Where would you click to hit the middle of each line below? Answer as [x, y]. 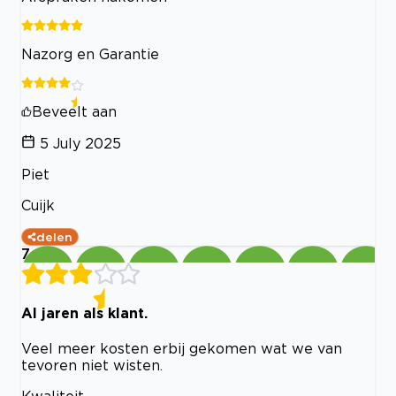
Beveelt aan [74, 111]
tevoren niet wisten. [92, 366]
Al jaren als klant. [84, 312]
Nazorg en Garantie [90, 53]
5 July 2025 [80, 143]
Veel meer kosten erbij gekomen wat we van [182, 349]
